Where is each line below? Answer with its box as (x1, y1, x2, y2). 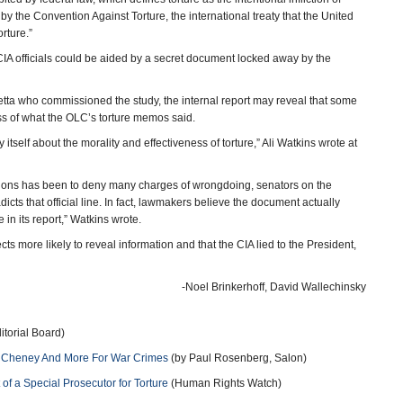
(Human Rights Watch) (168, 377, 282, 390)
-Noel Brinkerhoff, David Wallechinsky (182, 281, 366, 293)
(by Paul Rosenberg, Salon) (168, 352, 307, 364)
